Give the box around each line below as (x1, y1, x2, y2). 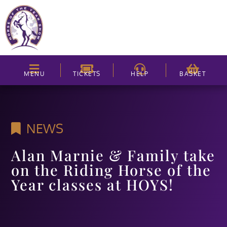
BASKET (179, 70, 206, 78)
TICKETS (73, 70, 101, 78)
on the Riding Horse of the (11, 160, 212, 180)
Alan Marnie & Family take (11, 145, 216, 165)
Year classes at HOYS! (11, 175, 183, 195)
